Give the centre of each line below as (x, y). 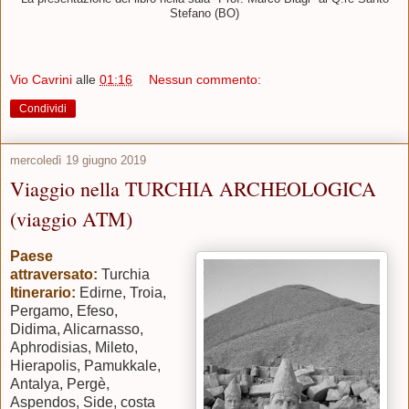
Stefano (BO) (204, 13)
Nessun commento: (205, 80)
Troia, (148, 292)
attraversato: (54, 274)
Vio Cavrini (41, 80)
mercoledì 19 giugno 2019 (78, 161)
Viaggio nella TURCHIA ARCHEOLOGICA (193, 189)
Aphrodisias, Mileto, (74, 347)
